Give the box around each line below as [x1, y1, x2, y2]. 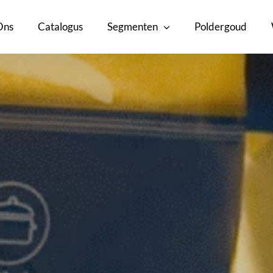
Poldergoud [194, 20, 247, 33]
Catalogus [38, 20, 83, 33]
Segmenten [107, 20, 158, 33]
